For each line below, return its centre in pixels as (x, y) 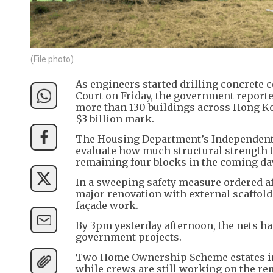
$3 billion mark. (115, 119)
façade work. (107, 206)
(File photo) (52, 59)
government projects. (129, 237)
